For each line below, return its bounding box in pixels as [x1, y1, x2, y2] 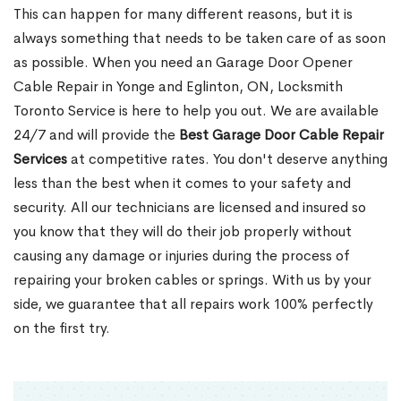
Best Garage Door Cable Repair [179, 125, 384, 145]
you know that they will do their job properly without [13, 222, 352, 242]
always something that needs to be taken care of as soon [13, 29, 386, 48]
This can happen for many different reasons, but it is [13, 4, 353, 24]
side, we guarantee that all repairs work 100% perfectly [13, 294, 373, 314]
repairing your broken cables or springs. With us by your [13, 270, 371, 290]
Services [13, 149, 67, 169]
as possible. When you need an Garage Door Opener [13, 53, 353, 73]
